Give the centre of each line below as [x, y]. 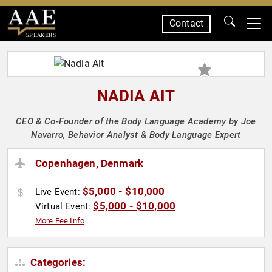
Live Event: [59, 192]
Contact [186, 23]
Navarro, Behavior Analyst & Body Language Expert [136, 135]
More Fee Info [60, 221]
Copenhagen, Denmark [90, 164]
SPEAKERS [41, 35]
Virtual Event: [64, 207]
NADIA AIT [136, 96]
